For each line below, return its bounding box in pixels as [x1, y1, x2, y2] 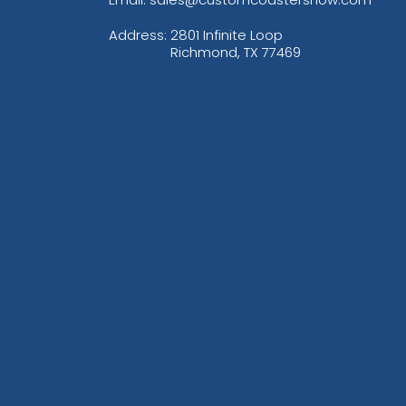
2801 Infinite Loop [169, 25, 283, 45]
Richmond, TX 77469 [169, 43, 301, 63]
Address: [108, 25, 170, 45]
